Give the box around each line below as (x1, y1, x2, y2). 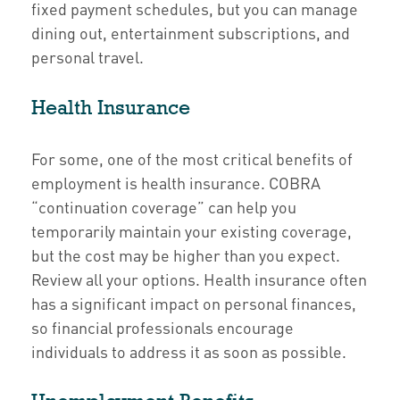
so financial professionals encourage (31, 316, 294, 337)
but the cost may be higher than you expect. (31, 244, 340, 265)
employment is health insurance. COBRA (31, 171, 321, 193)
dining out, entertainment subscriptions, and (31, 21, 350, 43)
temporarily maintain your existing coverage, (31, 220, 352, 241)
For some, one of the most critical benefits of (31, 147, 353, 169)
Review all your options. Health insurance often (31, 268, 367, 289)
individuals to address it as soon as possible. (31, 340, 346, 362)
